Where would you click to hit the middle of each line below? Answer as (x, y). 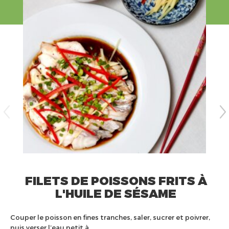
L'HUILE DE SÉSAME (116, 193)
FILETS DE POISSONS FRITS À (116, 180)
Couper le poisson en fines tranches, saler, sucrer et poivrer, (110, 217)
